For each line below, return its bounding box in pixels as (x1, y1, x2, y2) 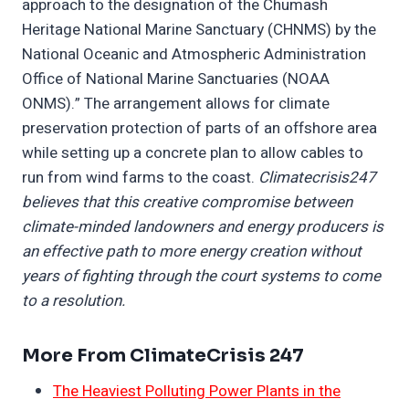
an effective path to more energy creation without (22, 240, 362, 264)
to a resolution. (22, 289, 125, 313)
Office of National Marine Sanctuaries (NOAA (22, 68, 330, 91)
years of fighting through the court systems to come (22, 265, 381, 288)
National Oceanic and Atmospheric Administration (22, 43, 366, 67)
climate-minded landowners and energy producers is (22, 215, 383, 239)
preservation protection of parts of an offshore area (22, 117, 377, 141)
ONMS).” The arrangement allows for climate (22, 92, 330, 116)
